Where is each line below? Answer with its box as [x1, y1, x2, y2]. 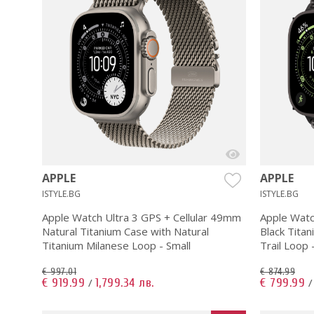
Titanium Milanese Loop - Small [42, 238, 191, 252]
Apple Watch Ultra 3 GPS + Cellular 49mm [42, 210, 241, 224]
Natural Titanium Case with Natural [42, 224, 209, 238]
